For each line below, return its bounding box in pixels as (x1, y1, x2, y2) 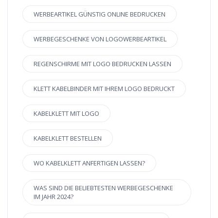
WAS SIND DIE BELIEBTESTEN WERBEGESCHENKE (34, 183, 173, 192)
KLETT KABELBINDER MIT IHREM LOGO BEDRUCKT (34, 84, 175, 93)
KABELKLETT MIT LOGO (34, 109, 99, 118)
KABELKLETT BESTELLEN (34, 133, 102, 143)
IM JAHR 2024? (34, 192, 73, 201)
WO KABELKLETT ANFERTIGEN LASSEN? (34, 158, 145, 167)
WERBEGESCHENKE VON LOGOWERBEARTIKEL (34, 34, 166, 43)
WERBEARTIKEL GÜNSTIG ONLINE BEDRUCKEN (34, 9, 165, 18)
